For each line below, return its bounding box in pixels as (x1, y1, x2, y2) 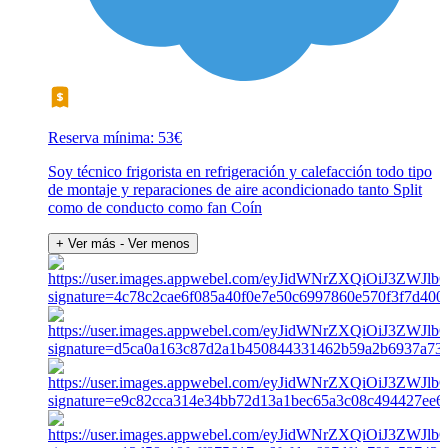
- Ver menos (120, 235, 190, 251)
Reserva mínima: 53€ (48, 128, 182, 146)
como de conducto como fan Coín (48, 198, 262, 216)
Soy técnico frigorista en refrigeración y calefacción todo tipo (48, 162, 432, 180)
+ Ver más (56, 235, 116, 251)
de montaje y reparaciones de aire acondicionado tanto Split (48, 180, 422, 198)
